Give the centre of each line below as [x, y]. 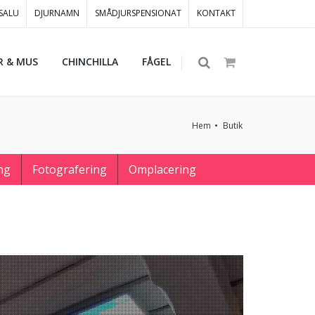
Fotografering [70, 169]
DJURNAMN [57, 13]
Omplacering [162, 169]
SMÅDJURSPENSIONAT [138, 13]
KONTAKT [216, 13]
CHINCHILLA [90, 62]
